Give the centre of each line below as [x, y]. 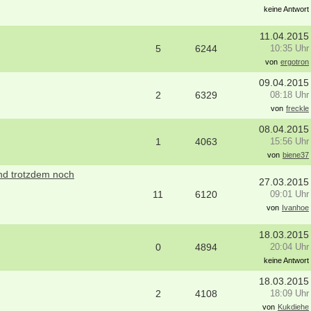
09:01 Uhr [289, 194]
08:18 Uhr [289, 95]
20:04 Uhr [289, 247]
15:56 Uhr [289, 142]
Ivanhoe [295, 208]
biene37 [296, 155]
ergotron [295, 62]
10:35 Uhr [289, 49]
